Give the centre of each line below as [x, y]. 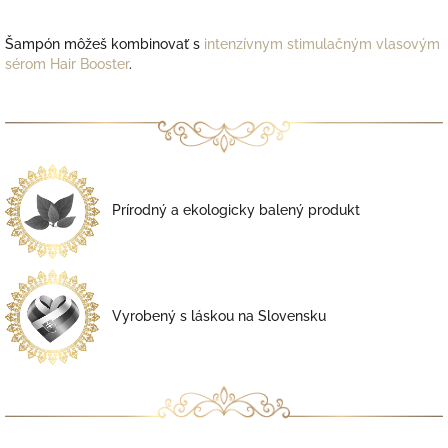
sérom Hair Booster [67, 63]
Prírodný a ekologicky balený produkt [230, 210]
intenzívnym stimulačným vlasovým [322, 43]
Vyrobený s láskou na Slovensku [213, 315]
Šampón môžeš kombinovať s [104, 43]
